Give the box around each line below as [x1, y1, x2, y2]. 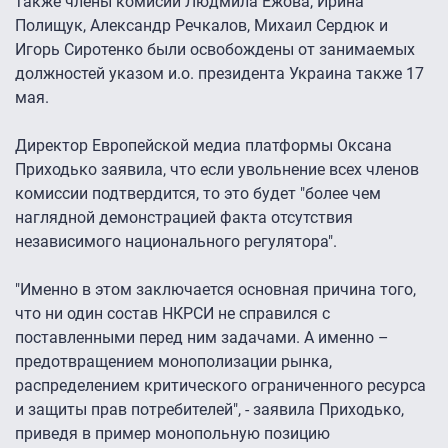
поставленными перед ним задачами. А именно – [15, 328, 389, 348]
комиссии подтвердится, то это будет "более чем [15, 184, 381, 204]
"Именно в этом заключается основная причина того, [15, 280, 416, 300]
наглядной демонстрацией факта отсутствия [15, 208, 353, 228]
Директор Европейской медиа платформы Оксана [15, 136, 392, 156]
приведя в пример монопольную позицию [15, 424, 330, 444]
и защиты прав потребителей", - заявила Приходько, [15, 400, 404, 420]
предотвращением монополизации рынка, [15, 352, 332, 372]
